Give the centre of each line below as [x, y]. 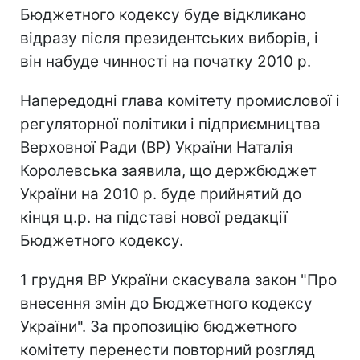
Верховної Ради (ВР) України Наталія [157, 147]
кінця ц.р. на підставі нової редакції [154, 217]
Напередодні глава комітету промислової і [180, 100]
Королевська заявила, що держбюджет [168, 170]
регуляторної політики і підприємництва [170, 124]
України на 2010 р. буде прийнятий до [161, 194]
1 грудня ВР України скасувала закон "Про [178, 280]
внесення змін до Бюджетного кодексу [166, 303]
